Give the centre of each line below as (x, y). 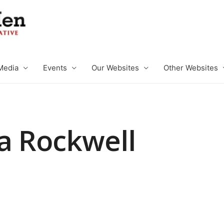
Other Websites (191, 68)
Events (55, 68)
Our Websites (115, 68)
